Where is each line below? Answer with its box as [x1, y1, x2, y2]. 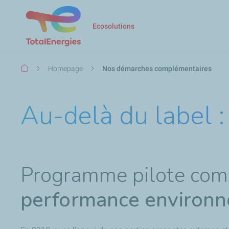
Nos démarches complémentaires [102, 64, 212, 73]
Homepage [48, 64, 83, 73]
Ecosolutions [93, 21, 134, 30]
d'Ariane [20, 75, 49, 85]
